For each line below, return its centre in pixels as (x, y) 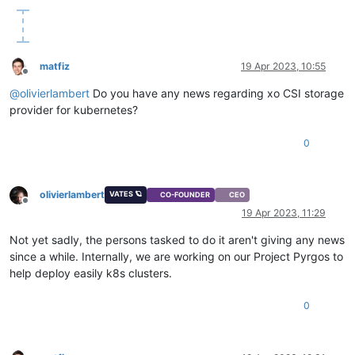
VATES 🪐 (125, 193)
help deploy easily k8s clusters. (91, 273)
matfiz (55, 66)
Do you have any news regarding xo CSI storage (217, 93)
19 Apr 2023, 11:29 (284, 213)
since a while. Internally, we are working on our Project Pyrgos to (176, 257)
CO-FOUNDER (185, 195)
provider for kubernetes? (74, 109)
